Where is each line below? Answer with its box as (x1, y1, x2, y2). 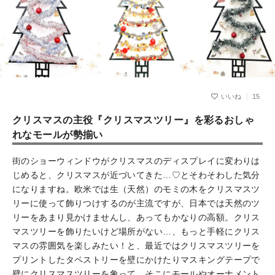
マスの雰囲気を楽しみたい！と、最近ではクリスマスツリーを (12, 241, 260, 251)
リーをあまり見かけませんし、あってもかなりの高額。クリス (12, 212, 260, 223)
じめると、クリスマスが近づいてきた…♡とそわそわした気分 (12, 170, 260, 180)
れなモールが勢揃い (12, 130, 103, 141)
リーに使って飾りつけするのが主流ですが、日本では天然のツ (12, 198, 260, 209)
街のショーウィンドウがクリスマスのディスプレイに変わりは (12, 156, 260, 166)
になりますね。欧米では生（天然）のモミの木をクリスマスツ (12, 184, 260, 195)
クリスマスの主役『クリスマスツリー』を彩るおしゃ (12, 115, 255, 126)
